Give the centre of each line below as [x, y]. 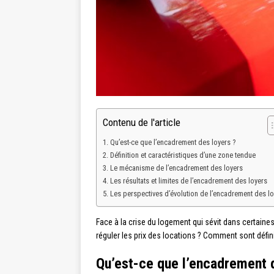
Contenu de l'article [142, 123]
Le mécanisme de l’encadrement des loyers [176, 168]
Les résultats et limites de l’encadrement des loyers [188, 181]
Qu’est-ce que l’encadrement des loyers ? [172, 143]
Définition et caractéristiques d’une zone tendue [183, 155]
